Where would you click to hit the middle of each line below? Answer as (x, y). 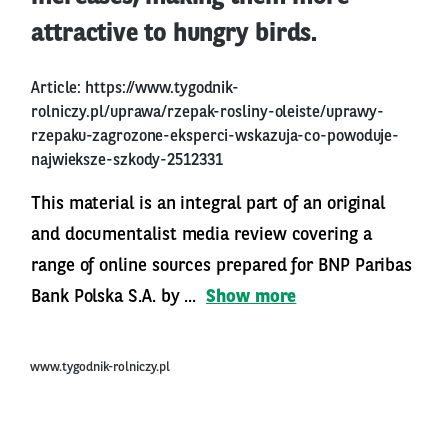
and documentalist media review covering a (201, 234)
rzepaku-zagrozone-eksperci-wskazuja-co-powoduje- (215, 136)
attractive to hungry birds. (174, 34)
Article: (58, 88)
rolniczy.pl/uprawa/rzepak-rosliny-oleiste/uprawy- (208, 112)
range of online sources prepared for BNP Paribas (222, 265)
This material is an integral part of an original (208, 203)
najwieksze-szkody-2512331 (127, 160)
